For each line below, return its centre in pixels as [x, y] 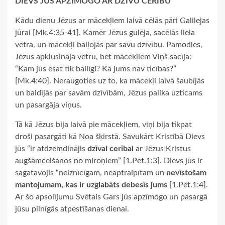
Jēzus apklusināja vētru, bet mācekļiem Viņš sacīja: [103, 57]
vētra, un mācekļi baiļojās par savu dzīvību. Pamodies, [109, 44]
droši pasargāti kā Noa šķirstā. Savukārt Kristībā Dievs [110, 136]
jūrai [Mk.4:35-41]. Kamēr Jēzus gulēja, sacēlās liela [105, 32]
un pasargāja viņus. [48, 105]
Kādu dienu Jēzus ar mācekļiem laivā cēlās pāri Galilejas [112, 20]
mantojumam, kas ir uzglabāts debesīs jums [91, 185]
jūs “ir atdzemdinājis [51, 148]
